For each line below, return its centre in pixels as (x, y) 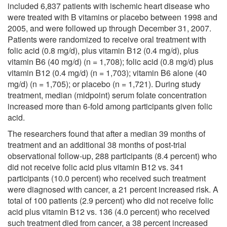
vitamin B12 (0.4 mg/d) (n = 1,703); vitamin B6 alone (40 (107, 72)
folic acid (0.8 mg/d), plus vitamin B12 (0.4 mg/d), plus (103, 50)
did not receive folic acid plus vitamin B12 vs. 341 (96, 167)
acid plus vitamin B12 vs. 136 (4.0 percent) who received (109, 211)
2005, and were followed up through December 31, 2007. (109, 28)
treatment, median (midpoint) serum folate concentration (107, 95)
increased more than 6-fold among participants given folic (110, 106)
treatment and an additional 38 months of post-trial (97, 144)
